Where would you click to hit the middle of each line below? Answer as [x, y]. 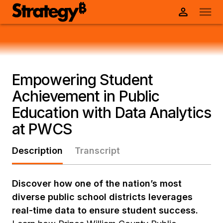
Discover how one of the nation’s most [97, 183]
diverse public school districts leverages [102, 197]
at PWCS [42, 129]
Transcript [97, 151]
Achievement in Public [86, 96]
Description [37, 151]
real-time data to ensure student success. [105, 210]
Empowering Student [82, 80]
